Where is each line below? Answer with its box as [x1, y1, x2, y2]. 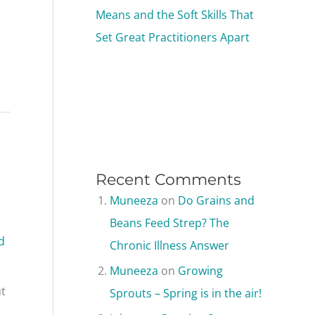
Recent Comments [96, 169, 241, 189]
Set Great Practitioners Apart [96, 30, 250, 46]
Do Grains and [178, 192, 255, 208]
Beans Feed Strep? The [110, 214, 229, 231]
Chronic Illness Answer [110, 237, 229, 253]
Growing [178, 262, 223, 278]
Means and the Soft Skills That [96, 7, 254, 23]
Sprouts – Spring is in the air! [110, 285, 262, 301]
